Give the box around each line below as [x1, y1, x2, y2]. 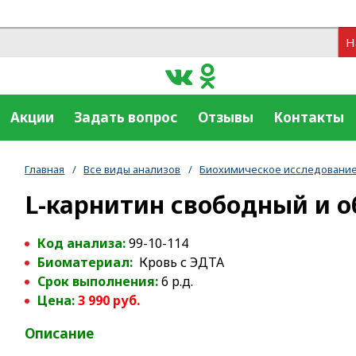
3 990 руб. [78, 292, 141, 309]
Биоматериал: [37, 253, 137, 271]
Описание [25, 324, 95, 342]
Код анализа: [37, 234, 130, 252]
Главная [25, 161, 65, 176]
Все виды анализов [83, 161, 181, 176]
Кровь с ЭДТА [136, 253, 225, 271]
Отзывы [197, 108, 253, 126]
